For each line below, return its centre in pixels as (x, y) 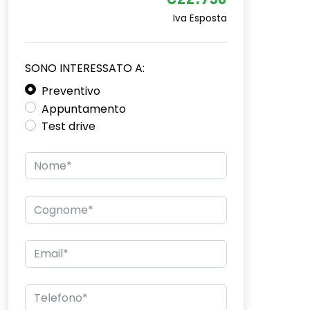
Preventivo (71, 91)
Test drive (69, 127)
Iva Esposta (200, 18)
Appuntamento (84, 109)
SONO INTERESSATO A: (85, 68)
